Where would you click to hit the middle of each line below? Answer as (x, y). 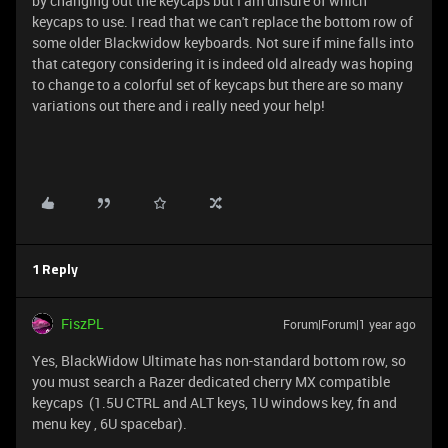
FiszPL (82, 323)
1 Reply (55, 270)
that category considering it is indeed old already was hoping (222, 63)
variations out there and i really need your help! (178, 105)
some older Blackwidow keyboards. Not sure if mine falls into (223, 42)
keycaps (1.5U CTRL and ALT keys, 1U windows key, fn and (214, 402)
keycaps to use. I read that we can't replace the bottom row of (222, 21)
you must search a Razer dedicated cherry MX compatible (211, 381)
